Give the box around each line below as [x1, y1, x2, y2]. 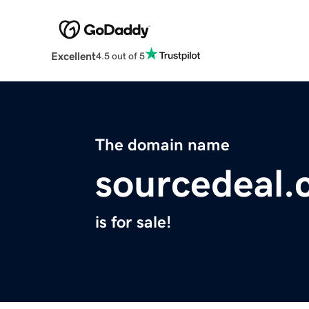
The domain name [95, 137, 230, 154]
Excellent [50, 50, 96, 62]
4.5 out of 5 [95, 50, 145, 61]
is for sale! [95, 214, 171, 231]
